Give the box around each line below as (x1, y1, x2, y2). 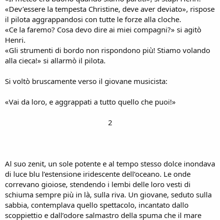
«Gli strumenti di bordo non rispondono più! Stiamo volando (5, 45, 210, 55)
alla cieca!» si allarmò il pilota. (5, 55, 106, 65)
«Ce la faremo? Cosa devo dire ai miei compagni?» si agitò (5, 24, 201, 34)
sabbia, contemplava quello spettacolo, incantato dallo (5, 199, 189, 210)
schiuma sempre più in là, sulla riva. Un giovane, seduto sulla (5, 189, 212, 199)
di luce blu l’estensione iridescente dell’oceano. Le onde (5, 168, 191, 179)
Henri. (5, 34, 26, 45)
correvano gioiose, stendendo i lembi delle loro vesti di (5, 179, 191, 189)
